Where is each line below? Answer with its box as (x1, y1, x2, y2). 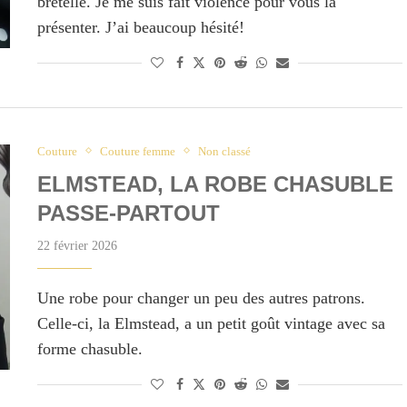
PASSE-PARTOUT (36, 200, 220, 225)
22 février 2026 (36, 238, 117, 253)
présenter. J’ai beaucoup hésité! (36, 17, 244, 36)
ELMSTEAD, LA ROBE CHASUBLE (36, 171, 393, 196)
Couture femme (99, 144, 175, 158)
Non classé (197, 144, 251, 158)
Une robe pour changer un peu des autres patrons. (36, 288, 365, 307)
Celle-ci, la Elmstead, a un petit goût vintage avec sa (36, 313, 385, 333)
